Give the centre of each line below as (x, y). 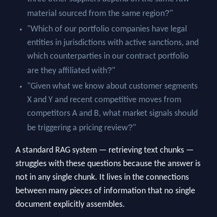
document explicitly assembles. (70, 205)
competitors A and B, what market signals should (112, 114)
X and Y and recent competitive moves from (104, 100)
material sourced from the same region (96, 14)
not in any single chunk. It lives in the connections (102, 178)
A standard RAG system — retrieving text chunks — (105, 151)
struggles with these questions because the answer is (108, 164)
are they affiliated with (67, 71)
